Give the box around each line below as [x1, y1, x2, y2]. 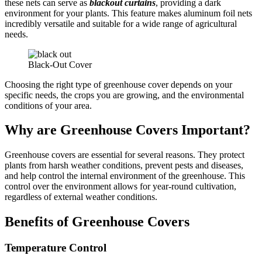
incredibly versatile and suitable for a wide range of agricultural [5, 18, 237, 29]
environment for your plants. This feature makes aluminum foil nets [5, 8, 252, 18]
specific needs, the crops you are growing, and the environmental [5, 89, 244, 100]
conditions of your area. [5, 100, 92, 111]
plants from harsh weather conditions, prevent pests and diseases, [5, 160, 243, 171]
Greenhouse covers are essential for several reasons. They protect [5, 150, 244, 160]
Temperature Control [5, 242, 106, 254]
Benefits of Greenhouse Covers [5, 214, 189, 230]
